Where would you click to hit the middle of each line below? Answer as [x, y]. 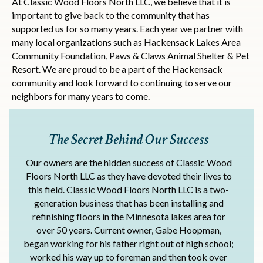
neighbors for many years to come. [81, 96]
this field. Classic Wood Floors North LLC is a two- [129, 190]
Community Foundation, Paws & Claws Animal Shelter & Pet [131, 56]
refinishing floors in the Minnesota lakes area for [129, 217]
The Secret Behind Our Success [129, 140]
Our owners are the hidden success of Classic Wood [129, 163]
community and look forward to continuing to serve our [122, 83]
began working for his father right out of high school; [129, 244]
